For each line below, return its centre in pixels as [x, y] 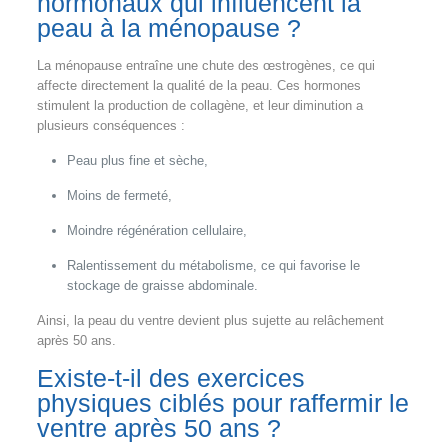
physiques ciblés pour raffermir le [222, 402]
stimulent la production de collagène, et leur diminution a [199, 105]
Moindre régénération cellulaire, [156, 230]
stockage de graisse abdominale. [162, 285]
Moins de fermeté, [119, 195]
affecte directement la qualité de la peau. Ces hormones [198, 85]
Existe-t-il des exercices [170, 377]
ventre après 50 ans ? [158, 427]
